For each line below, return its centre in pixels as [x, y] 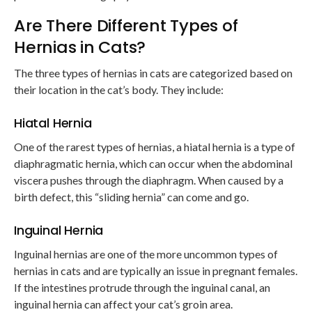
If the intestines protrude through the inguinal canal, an [142, 288]
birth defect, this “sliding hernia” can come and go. [131, 197]
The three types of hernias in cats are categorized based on [153, 73]
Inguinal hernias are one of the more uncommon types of [146, 254]
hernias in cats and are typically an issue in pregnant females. [156, 271]
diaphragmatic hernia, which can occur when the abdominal [153, 164]
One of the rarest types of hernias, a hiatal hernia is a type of [155, 147]
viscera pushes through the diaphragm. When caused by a [149, 180]
